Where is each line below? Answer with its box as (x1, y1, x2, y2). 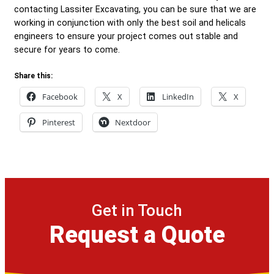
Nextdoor (115, 116, 150, 128)
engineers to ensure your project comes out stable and (14, 31, 238, 41)
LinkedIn (162, 91, 194, 102)
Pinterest (42, 116, 75, 128)
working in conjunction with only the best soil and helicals (14, 17, 246, 28)
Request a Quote (49, 221, 225, 249)
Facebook (42, 91, 78, 102)
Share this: (14, 71, 53, 80)
